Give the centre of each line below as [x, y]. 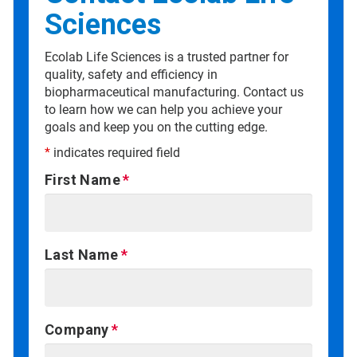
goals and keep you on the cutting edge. [156, 127]
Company [77, 330]
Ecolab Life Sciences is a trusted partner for [167, 57]
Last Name [82, 255]
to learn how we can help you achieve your [163, 110]
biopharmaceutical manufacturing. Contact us [174, 92]
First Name [82, 180]
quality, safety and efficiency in [131, 75]
